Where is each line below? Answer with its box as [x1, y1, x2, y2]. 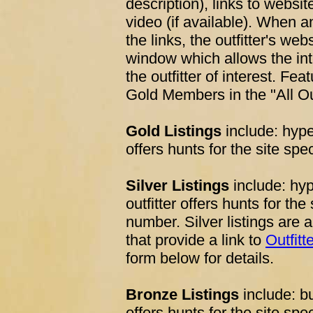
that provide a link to [126, 231, 265, 249]
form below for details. [126, 249, 274, 267]
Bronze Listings [126, 286, 239, 303]
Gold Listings [126, 122, 221, 140]
